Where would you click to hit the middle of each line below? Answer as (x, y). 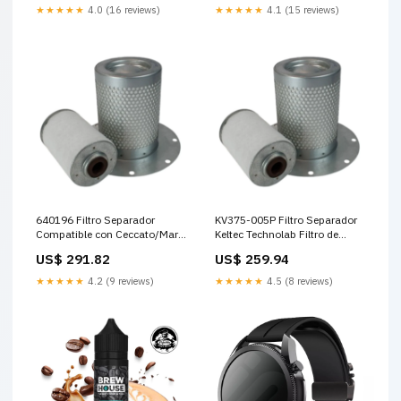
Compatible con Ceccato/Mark (110, 234)
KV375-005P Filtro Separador (286, 219)
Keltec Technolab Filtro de (277, 234)
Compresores (69, 248)
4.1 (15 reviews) (302, 9)
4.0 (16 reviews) (123, 9)
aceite (229, 248)
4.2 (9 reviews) (119, 281)
